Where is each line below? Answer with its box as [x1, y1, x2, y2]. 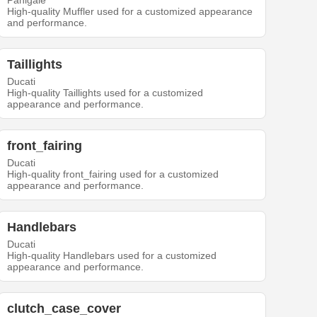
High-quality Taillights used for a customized [7, 87, 204, 99]
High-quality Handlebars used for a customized [7, 250, 217, 262]
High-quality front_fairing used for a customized [7, 168, 219, 180]
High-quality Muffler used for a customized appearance [7, 6, 253, 18]
